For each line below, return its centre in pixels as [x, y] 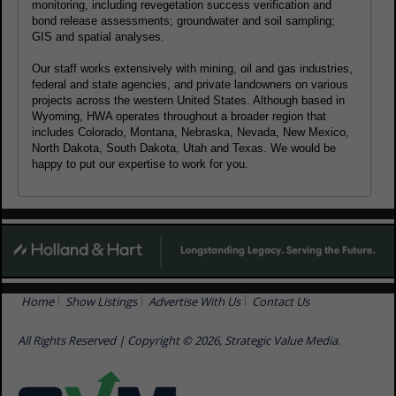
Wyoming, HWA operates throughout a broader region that [179, 117]
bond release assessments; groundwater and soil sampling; [183, 21]
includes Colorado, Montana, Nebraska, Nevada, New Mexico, [190, 133]
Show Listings [101, 301]
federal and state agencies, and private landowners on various [190, 85]
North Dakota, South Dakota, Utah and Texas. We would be [184, 148]
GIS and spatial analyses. [98, 37]
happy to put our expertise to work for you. [140, 164]
